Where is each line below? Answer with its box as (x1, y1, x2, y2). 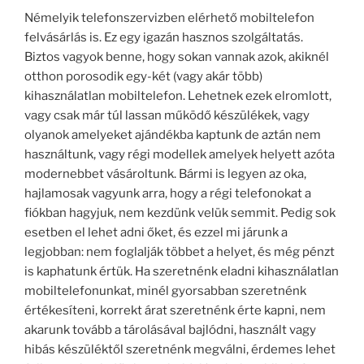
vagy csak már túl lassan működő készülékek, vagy (24, 108, 310, 123)
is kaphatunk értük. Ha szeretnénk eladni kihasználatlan (24, 264, 339, 279)
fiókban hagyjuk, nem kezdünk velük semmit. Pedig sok (24, 206, 336, 220)
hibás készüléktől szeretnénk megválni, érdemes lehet (24, 342, 336, 357)
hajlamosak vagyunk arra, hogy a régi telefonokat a (24, 186, 311, 201)
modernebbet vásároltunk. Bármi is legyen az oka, (24, 167, 306, 181)
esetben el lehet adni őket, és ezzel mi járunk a (24, 225, 288, 240)
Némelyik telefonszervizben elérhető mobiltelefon (24, 11, 314, 25)
